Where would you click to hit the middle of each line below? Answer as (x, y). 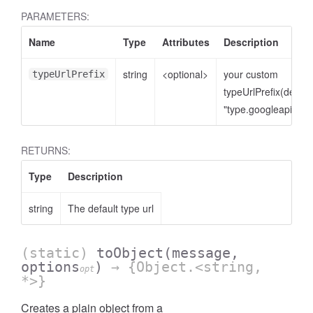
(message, (201, 253)
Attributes (186, 42)
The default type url (111, 208)
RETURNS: (46, 150)
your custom (251, 74)
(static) (59, 253)
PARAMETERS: (55, 16)
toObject (130, 253)
